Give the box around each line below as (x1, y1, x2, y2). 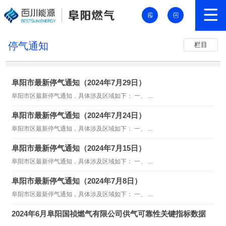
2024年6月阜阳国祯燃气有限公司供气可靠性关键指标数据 (12, 209, 206, 218)
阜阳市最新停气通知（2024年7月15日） (12, 144, 146, 153)
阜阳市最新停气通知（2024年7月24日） (12, 111, 146, 120)
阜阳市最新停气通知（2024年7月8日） (12, 177, 142, 186)
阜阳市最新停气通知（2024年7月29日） (12, 78, 146, 87)
